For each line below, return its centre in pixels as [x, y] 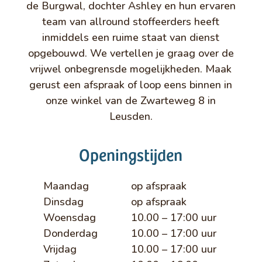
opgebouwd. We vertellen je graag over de [131, 53]
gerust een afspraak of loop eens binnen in [131, 85]
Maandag [66, 186]
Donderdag [70, 233]
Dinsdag [63, 201]
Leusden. [131, 116]
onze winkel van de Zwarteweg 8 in [131, 100]
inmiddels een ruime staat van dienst [131, 37]
